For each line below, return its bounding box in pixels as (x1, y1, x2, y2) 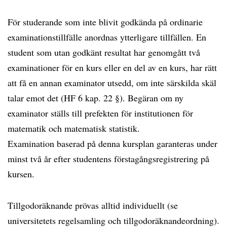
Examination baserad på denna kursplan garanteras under (8, 137, 217, 149)
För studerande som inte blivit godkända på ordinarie (8, 16, 203, 28)
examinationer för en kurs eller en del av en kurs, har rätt (8, 61, 217, 73)
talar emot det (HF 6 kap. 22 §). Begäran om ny (8, 92, 183, 104)
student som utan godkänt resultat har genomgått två (8, 46, 200, 58)
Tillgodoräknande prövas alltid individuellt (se (8, 199, 178, 211)
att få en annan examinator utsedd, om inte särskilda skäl (8, 77, 216, 89)
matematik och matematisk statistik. (8, 122, 140, 134)
